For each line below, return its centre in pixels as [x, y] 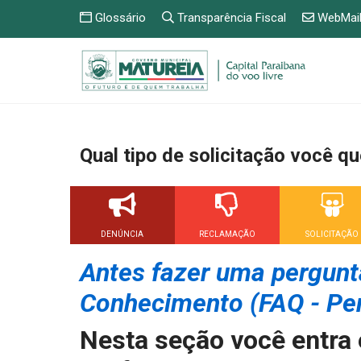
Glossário [119, 18]
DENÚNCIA [122, 234]
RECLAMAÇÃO [227, 234]
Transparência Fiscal [230, 18]
